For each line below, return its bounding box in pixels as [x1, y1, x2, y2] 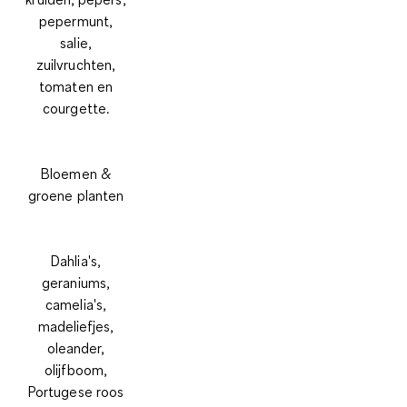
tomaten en [39, 76, 113, 95]
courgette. [43, 98, 109, 117]
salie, [60, 33, 92, 52]
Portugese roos [27, 382, 124, 401]
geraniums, [42, 273, 110, 292]
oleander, [46, 338, 105, 357]
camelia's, [45, 294, 106, 313]
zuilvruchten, [36, 55, 116, 74]
